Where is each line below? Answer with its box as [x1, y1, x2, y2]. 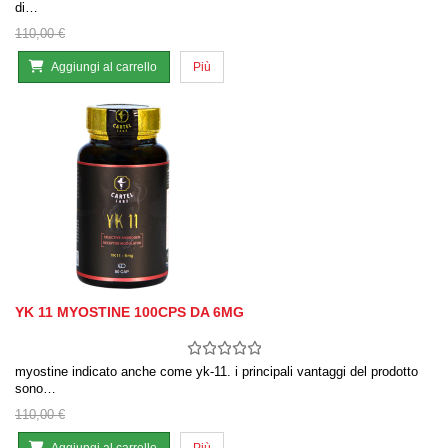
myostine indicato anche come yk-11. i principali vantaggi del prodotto [15, 364, 418, 380]
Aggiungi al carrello [51, 60, 157, 75]
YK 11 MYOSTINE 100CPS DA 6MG [15, 304, 244, 321]
